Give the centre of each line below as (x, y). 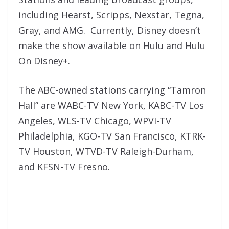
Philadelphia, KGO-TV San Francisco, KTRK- (112, 136)
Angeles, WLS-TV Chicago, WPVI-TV (95, 121)
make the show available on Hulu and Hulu (112, 46)
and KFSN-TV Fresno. (64, 167)
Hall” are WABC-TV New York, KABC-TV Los (111, 106)
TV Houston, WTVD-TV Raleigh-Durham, (106, 152)
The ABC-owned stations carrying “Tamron (112, 90)
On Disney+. (44, 61)
